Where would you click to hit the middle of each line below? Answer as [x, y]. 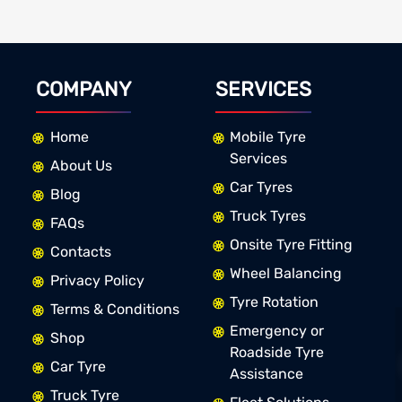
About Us [81, 165]
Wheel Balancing [285, 273]
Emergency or [276, 330]
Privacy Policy [97, 280]
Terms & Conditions [114, 309]
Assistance [266, 373]
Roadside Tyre [276, 352]
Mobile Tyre [267, 136]
